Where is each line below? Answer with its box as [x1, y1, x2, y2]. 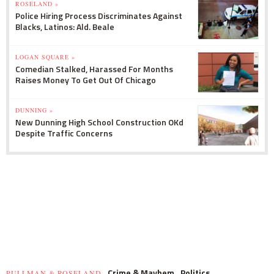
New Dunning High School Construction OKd [15, 115, 183, 128]
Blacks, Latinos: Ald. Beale [15, 20, 114, 33]
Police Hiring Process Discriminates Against [15, 9, 182, 22]
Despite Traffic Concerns [15, 126, 113, 139]
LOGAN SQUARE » [15, 52, 75, 61]
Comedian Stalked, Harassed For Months [15, 62, 173, 75]
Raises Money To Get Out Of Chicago [15, 73, 156, 86]
